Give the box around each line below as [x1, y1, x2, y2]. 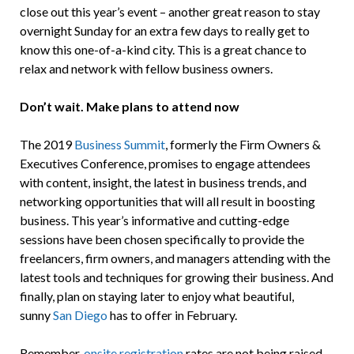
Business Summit [73, 137, 165, 153]
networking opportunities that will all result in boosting [19, 194, 315, 209]
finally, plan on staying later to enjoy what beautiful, [19, 288, 294, 304]
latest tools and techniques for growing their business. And [19, 269, 333, 285]
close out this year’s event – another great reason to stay [19, 4, 320, 20]
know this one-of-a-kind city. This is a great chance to [19, 42, 307, 58]
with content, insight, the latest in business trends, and [19, 175, 307, 190]
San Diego [52, 307, 107, 323]
